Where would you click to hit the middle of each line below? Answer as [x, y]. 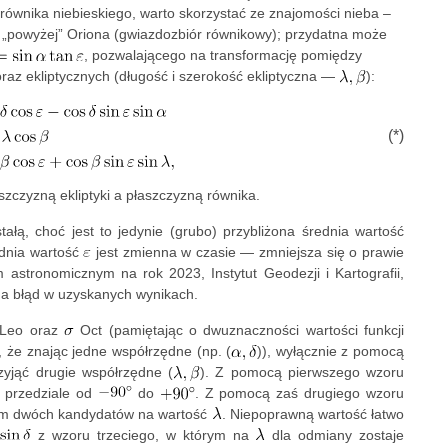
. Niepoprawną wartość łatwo [313, 414]
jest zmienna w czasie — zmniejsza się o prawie [248, 252]
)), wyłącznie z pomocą [330, 351]
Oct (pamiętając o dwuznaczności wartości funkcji [239, 330]
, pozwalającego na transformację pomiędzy [223, 55]
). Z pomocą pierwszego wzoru [302, 372]
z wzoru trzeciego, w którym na [143, 435]
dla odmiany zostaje [335, 435]
